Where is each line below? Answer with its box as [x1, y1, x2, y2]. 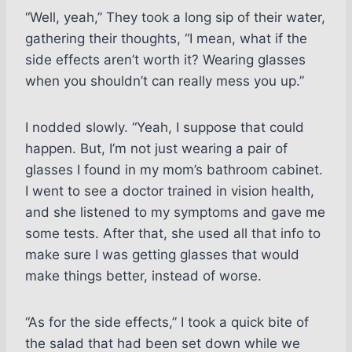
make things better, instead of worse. [25, 268, 262, 284]
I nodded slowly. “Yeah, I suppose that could [25, 119, 304, 136]
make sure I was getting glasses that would [25, 247, 299, 263]
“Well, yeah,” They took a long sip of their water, [25, 9, 325, 26]
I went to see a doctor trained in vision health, [25, 183, 314, 200]
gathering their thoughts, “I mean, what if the [25, 31, 307, 47]
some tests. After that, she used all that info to [25, 225, 321, 242]
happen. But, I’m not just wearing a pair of [25, 141, 288, 157]
